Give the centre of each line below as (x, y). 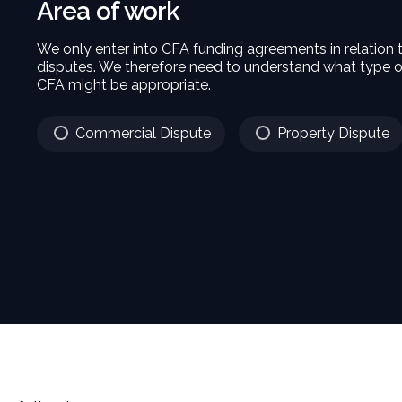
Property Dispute (333, 133)
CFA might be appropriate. (123, 85)
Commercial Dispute (143, 133)
